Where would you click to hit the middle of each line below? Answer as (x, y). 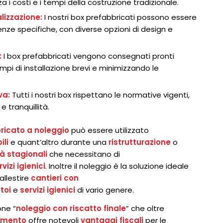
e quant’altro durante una (59, 142)
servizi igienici (48, 190)
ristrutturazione (140, 142)
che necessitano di (84, 154)
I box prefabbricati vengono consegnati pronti (88, 56)
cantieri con (55, 178)
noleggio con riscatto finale (71, 209)
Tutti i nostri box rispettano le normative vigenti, (100, 95)
